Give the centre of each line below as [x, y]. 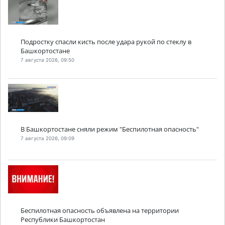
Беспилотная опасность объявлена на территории [100, 211]
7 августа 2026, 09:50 [47, 60]
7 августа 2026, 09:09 [47, 138]
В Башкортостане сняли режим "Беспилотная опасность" [110, 129]
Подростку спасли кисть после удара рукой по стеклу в [106, 42]
